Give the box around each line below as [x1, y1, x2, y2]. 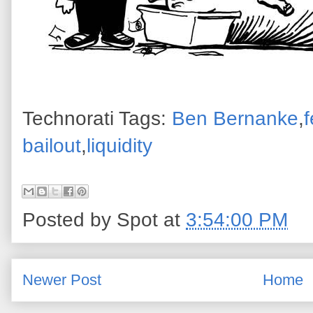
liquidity [87, 134, 152, 156]
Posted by [22, 208, 117, 231]
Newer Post [22, 270, 101, 289]
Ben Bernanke [172, 107, 298, 129]
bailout [22, 134, 81, 156]
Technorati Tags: [22, 107, 172, 129]
